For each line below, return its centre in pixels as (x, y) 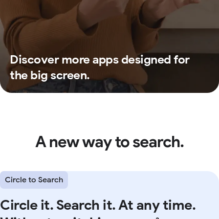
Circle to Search (34, 180)
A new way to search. (109, 142)
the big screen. (50, 75)
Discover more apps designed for (100, 59)
